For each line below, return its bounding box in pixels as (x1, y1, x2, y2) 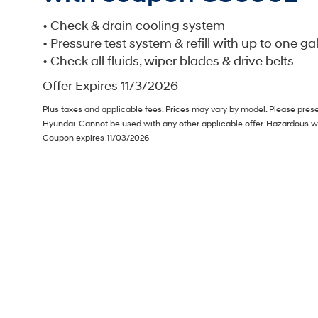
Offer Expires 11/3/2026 (43, 77, 178, 94)
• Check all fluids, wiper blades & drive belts (43, 53, 294, 70)
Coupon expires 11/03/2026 (43, 132, 149, 143)
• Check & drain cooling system (43, 17, 225, 34)
